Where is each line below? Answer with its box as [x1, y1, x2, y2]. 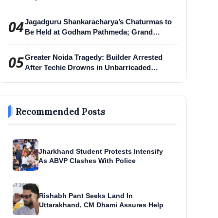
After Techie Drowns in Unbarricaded [24, 63, 151, 72]
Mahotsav [24, 48, 58, 56]
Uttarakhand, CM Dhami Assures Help [38, 201, 163, 209]
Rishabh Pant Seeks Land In [38, 192, 133, 200]
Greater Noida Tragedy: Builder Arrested [24, 53, 163, 61]
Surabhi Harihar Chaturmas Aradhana [24, 37, 153, 46]
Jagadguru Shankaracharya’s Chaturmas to [24, 17, 172, 26]
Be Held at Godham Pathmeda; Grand [24, 27, 153, 36]
